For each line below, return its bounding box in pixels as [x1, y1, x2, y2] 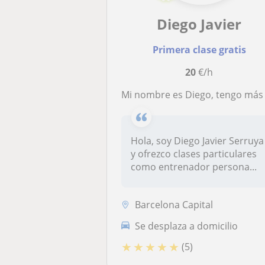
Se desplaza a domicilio [135, 219, 238, 232]
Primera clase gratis [152, 43, 246, 56]
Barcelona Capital [135, 198, 214, 211]
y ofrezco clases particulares [131, 147, 257, 160]
